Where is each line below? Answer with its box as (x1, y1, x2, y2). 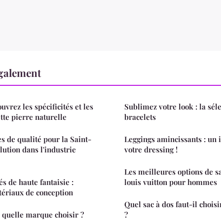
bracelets (124, 111, 156, 122)
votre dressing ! (124, 144, 178, 154)
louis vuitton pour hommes (124, 177, 217, 187)
